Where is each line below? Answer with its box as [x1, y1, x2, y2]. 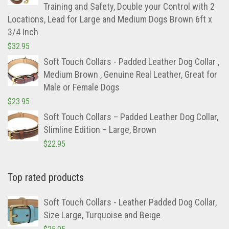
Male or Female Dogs [43, 82, 120, 93]
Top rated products [8, 171, 84, 184]
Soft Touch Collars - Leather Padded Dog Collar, [43, 197, 217, 208]
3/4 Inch [8, 27, 38, 38]
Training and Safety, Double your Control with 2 [43, 1, 215, 12]
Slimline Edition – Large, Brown [43, 124, 156, 135]
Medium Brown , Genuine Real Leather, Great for [43, 69, 217, 80]
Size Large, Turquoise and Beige [43, 210, 161, 221]
